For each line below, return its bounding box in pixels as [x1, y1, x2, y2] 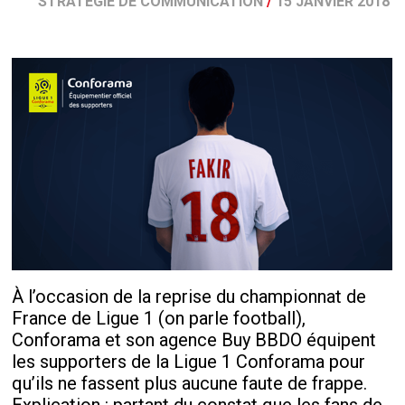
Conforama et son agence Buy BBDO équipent [12, 329, 377, 351]
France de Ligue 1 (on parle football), [12, 307, 306, 329]
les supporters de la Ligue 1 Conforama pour [12, 351, 366, 372]
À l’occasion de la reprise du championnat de [12, 286, 367, 307]
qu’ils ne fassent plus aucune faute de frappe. [12, 372, 368, 394]
